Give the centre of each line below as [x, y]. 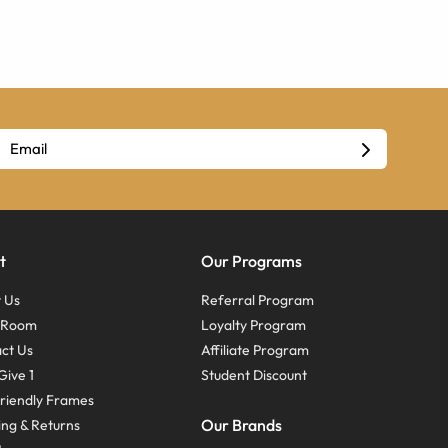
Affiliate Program [254, 350]
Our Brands [241, 425]
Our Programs [251, 261]
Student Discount [253, 375]
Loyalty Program [253, 325]
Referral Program [257, 300]
